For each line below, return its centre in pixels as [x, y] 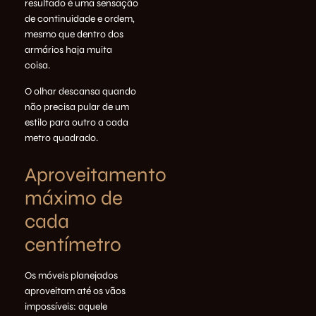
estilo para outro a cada [77, 122]
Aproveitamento [96, 175]
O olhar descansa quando [80, 91]
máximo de [74, 198]
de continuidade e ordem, [80, 19]
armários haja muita [68, 50]
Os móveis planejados [71, 275]
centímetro [73, 244]
